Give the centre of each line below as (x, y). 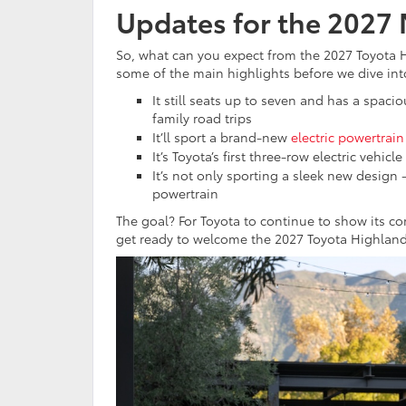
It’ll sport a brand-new (222, 137)
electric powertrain (348, 137)
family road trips (202, 118)
